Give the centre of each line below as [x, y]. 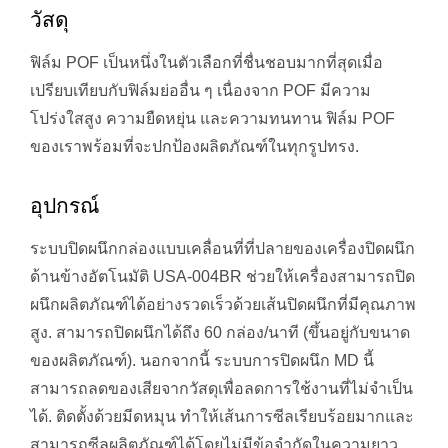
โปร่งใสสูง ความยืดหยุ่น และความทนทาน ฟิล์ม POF [212, 119]
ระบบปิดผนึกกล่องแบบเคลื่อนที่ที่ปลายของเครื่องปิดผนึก [222, 249]
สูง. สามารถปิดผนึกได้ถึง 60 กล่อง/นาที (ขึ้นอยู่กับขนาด [220, 333]
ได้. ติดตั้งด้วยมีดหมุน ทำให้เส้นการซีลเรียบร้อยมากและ [222, 417]
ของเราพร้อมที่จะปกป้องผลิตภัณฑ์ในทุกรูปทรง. [194, 147]
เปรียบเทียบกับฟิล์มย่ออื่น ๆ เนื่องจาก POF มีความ [200, 91]
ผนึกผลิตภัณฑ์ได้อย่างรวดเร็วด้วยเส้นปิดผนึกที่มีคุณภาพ [223, 305]
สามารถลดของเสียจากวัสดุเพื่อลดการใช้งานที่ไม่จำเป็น [221, 389]
